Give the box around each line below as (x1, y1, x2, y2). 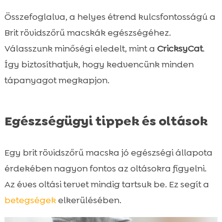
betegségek (4, 194, 56, 206)
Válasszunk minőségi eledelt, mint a (4, 42, 157, 55)
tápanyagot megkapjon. (4, 74, 110, 86)
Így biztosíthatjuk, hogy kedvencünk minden (4, 58, 194, 70)
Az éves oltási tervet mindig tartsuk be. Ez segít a (4, 178, 209, 190)
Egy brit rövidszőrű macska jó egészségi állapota (4, 146, 213, 159)
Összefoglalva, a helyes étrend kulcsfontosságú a (4, 10, 216, 23)
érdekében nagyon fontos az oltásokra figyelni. (4, 162, 207, 174)
